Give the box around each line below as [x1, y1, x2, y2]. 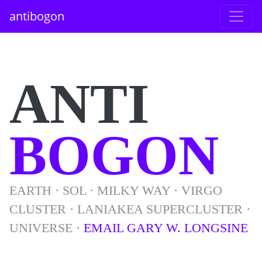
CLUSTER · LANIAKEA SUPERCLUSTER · [9, 202, 250, 216]
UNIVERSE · [9, 221, 84, 235]
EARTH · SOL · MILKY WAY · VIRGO [9, 184, 222, 198]
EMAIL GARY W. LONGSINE [84, 221, 248, 235]
